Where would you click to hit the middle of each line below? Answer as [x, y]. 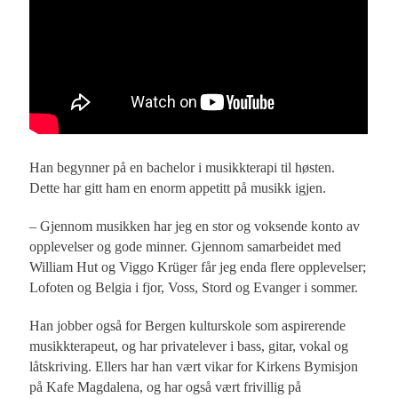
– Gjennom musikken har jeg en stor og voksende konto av [195, 227]
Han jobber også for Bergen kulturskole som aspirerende [188, 326]
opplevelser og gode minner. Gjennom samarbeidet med [186, 247]
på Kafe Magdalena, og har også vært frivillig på [166, 387]
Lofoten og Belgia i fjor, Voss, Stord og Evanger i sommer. [194, 288]
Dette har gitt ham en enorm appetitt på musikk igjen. [178, 188]
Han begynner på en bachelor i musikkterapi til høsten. [183, 168]
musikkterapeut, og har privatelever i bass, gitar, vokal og [189, 346]
